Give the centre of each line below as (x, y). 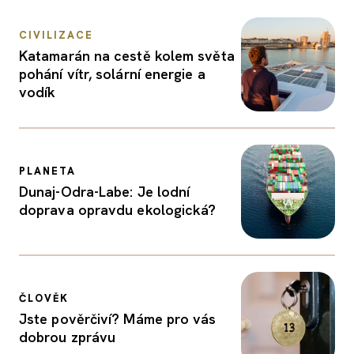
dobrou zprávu (68, 337)
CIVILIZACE (56, 35)
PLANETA (47, 171)
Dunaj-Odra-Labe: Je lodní (105, 192)
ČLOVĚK (44, 298)
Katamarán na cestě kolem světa (127, 55)
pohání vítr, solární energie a (112, 73)
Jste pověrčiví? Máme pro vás (118, 319)
